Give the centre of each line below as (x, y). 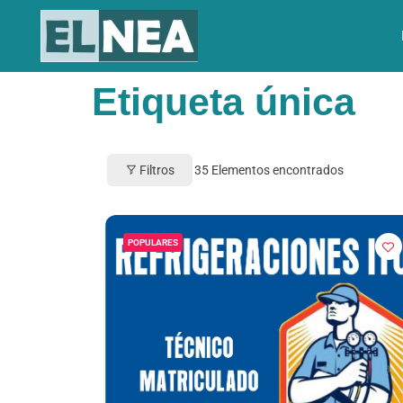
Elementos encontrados (276, 170)
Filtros (157, 170)
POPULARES (153, 242)
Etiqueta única (224, 102)
